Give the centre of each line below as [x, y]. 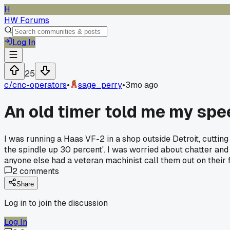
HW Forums [27, 20]
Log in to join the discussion [56, 203]
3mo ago [142, 85]
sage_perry [100, 85]
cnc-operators [40, 85]
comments [38, 171]
